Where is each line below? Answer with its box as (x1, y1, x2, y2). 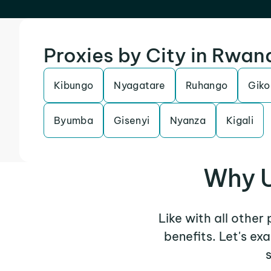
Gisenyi (113, 114, 150, 126)
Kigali (226, 114, 254, 126)
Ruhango (186, 79, 228, 91)
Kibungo (54, 79, 94, 91)
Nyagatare (114, 79, 166, 91)
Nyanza (170, 114, 206, 126)
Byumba (54, 114, 93, 126)
